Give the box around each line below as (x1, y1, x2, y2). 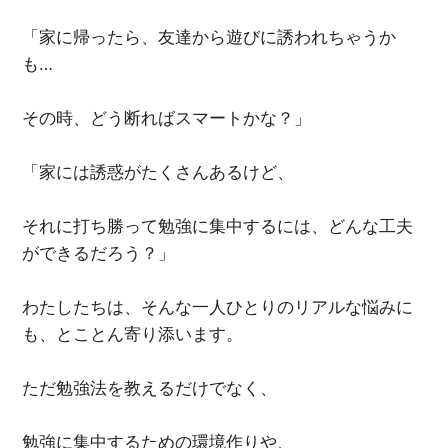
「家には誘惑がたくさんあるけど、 (22, 161, 295, 182)
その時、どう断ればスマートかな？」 (22, 107, 312, 128)
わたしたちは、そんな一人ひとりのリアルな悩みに (22, 296, 414, 317)
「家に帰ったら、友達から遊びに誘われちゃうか (22, 26, 397, 47)
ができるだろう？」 (22, 242, 176, 263)
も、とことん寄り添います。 (22, 323, 244, 344)
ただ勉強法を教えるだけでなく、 (22, 377, 278, 398)
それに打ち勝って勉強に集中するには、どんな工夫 (22, 215, 414, 236)
